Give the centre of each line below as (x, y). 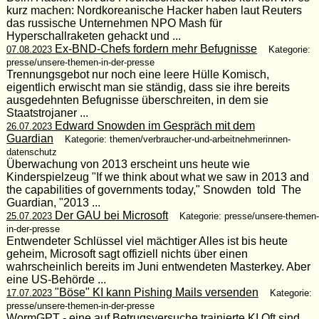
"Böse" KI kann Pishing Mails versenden (155, 292)
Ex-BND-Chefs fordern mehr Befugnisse (154, 48)
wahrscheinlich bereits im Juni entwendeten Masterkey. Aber (158, 266)
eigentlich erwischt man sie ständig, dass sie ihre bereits (148, 87)
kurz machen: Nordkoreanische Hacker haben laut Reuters (154, 10)
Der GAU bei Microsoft (110, 215)
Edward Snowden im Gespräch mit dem (153, 125)
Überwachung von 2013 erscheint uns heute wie (128, 164)
